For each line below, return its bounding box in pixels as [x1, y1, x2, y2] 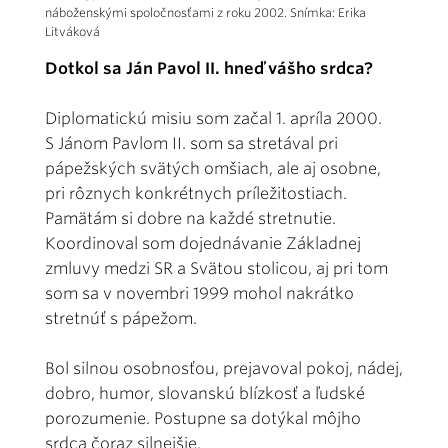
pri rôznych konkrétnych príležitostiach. [45, 183, 347, 203]
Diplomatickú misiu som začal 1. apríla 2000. [45, 108, 382, 128]
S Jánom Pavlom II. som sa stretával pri [45, 133, 338, 153]
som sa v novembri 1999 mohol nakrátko [45, 283, 354, 303]
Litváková [45, 23, 100, 39]
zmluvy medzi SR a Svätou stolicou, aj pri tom [45, 258, 388, 278]
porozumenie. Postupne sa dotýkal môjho [45, 408, 361, 428]
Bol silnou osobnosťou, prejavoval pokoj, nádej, [45, 358, 403, 378]
